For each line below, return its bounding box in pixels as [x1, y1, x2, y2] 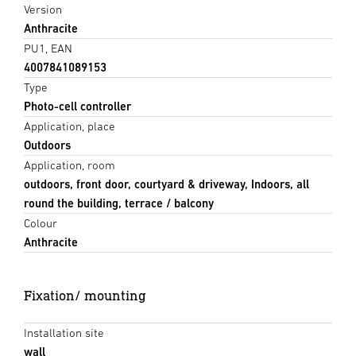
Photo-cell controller [24, 99, 131, 114]
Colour [24, 216, 57, 230]
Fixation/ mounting [24, 287, 146, 304]
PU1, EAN [24, 41, 72, 56]
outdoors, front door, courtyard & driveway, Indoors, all [24, 177, 309, 192]
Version [24, 2, 62, 17]
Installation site [24, 326, 104, 340]
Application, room [24, 158, 115, 172]
